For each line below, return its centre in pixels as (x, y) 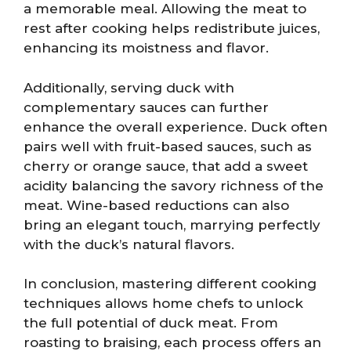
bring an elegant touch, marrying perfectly (172, 224)
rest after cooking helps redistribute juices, (172, 28)
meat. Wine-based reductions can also (156, 205)
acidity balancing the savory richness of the (174, 185)
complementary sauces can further (146, 107)
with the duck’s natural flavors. (129, 244)
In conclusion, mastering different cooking (170, 284)
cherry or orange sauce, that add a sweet (166, 166)
